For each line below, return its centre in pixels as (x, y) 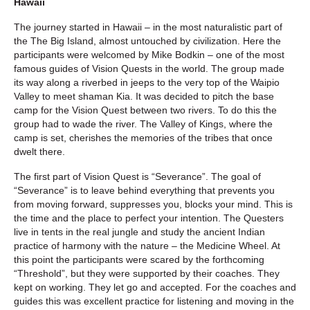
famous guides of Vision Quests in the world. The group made (149, 68)
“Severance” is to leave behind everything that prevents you (144, 190)
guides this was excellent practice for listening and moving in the (154, 301)
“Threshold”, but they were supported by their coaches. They (147, 273)
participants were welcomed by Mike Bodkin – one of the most (149, 54)
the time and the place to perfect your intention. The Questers (149, 218)
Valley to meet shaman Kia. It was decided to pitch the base (144, 96)
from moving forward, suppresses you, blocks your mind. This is (153, 204)
